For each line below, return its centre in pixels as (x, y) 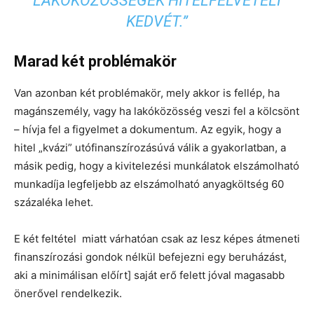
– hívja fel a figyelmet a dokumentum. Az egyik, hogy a (148, 129)
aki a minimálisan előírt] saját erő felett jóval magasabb (149, 275)
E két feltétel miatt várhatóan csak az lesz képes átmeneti (157, 238)
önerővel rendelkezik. (68, 293)
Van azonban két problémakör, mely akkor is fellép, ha (147, 93)
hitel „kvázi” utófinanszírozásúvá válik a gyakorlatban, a (150, 147)
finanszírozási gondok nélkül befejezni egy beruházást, (150, 257)
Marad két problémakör (95, 61)
